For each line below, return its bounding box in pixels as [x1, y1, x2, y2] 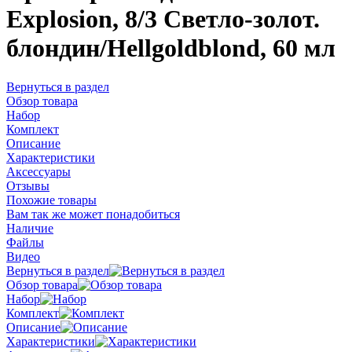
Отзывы [6, 178, 49, 192]
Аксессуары [6, 164, 71, 178]
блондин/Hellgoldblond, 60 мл [6, 34, 335, 63]
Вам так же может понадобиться [6, 207, 180, 221]
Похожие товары [6, 192, 97, 207]
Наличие [6, 221, 53, 235]
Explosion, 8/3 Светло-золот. [6, 5, 320, 34]
